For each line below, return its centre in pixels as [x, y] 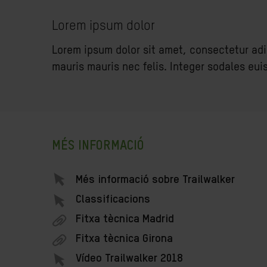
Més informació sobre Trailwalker [155, 180]
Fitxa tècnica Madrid [125, 219]
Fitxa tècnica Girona [124, 239]
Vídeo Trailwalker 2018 [129, 258]
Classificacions [113, 199]
